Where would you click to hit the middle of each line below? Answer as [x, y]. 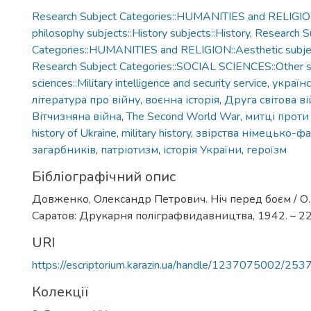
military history [156, 133]
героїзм [267, 150]
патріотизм [129, 150]
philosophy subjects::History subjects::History [141, 33]
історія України [202, 150]
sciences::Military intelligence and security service [150, 83]
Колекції [60, 292]
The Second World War [183, 117]
